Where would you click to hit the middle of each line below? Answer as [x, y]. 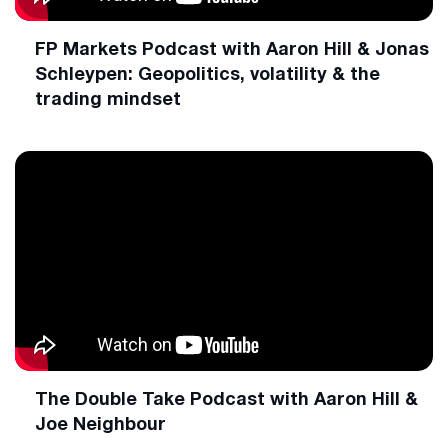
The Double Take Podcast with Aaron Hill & [226, 398]
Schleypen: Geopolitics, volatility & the [207, 73]
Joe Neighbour [100, 423]
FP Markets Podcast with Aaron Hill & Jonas [232, 48]
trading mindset [108, 98]
